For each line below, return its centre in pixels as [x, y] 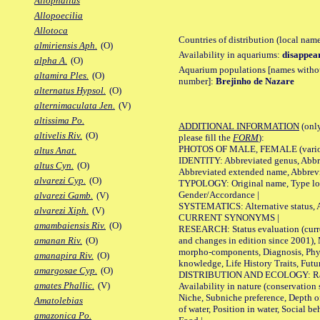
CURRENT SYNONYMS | [229, 217]
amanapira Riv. [64, 256]
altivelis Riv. [58, 136]
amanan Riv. [58, 241]
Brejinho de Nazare [255, 81]
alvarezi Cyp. [60, 181]
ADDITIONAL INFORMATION [239, 126]
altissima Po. [59, 121]
